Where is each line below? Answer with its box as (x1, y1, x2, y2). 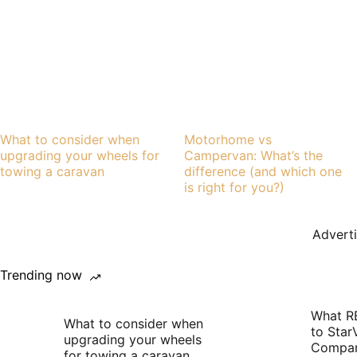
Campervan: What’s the (184, 147, 324, 164)
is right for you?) (184, 179, 285, 196)
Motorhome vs (184, 131, 273, 148)
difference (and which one (184, 163, 343, 180)
